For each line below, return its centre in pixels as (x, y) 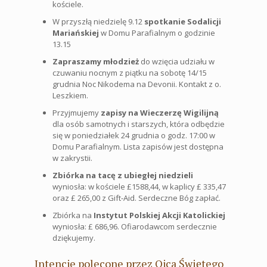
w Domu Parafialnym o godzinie (157, 33)
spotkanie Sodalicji (183, 21)
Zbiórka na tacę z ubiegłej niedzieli (123, 175)
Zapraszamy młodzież (96, 61)
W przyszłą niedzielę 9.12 (98, 21)
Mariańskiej (76, 33)
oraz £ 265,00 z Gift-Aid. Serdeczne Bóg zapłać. (136, 198)
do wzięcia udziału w (177, 61)
